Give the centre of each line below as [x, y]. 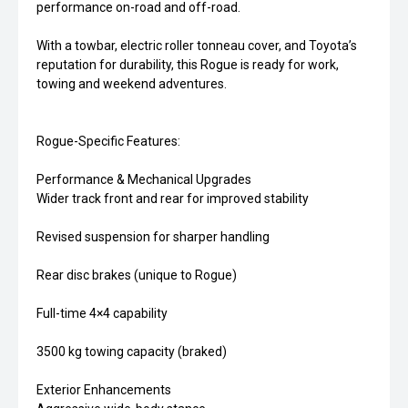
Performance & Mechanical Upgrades [144, 180]
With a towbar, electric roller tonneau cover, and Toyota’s [197, 46]
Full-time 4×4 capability [102, 314]
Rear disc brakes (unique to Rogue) [137, 275]
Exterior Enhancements [104, 390]
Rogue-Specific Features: [108, 142]
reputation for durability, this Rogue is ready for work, [188, 65]
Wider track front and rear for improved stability [173, 199]
